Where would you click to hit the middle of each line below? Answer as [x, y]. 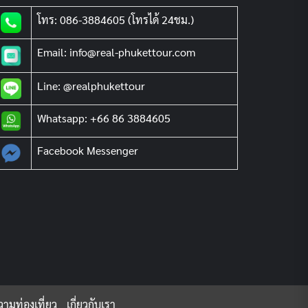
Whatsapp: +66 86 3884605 [104, 118]
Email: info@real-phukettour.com [116, 52]
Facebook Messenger [88, 150]
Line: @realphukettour [91, 86]
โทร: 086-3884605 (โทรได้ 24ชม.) [115, 20]
